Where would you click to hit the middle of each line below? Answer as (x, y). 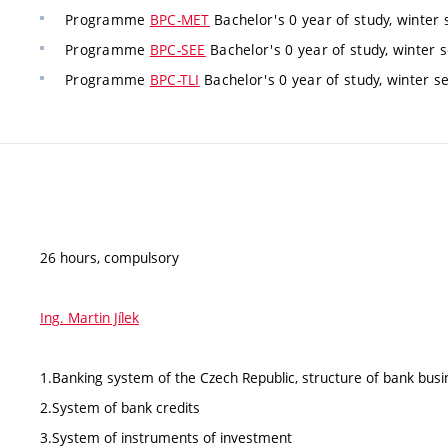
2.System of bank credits (120, 407)
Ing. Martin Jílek (89, 317)
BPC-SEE (177, 49)
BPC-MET (179, 19)
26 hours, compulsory (109, 257)
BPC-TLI (174, 79)
